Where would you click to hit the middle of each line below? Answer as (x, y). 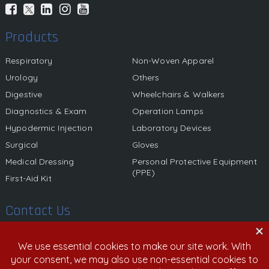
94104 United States (67, 249)
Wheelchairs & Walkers (178, 95)
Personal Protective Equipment (194, 162)
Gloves (145, 145)
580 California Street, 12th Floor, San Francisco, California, (143, 236)
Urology (21, 78)
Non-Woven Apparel (173, 61)
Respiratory (29, 61)
